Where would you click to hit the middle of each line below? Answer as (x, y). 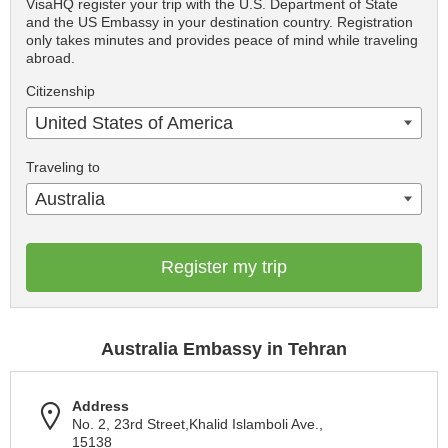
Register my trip (224, 266)
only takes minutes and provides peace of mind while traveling (222, 39)
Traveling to (63, 166)
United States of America (134, 122)
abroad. (50, 57)
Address (100, 405)
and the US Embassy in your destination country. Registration (219, 21)
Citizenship (60, 90)
